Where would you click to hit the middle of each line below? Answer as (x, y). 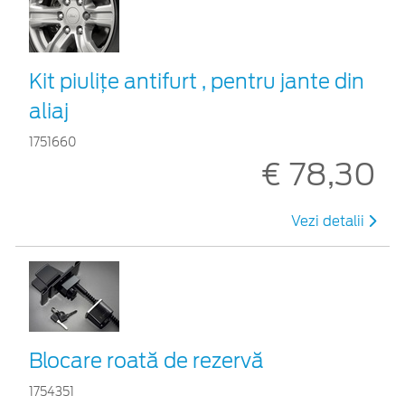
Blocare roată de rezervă (146, 360)
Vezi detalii (330, 221)
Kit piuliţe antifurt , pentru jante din (197, 81)
